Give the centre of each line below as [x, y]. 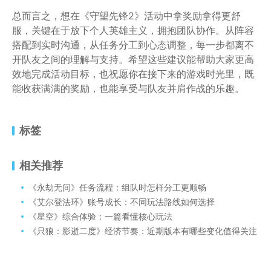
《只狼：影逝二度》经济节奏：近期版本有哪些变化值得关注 [143, 231]
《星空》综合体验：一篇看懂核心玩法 [100, 216]
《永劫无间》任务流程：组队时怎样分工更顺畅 [117, 187]
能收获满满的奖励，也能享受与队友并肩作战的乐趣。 [128, 88]
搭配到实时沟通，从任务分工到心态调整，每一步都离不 [133, 45]
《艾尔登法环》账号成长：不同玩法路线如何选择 [122, 202]
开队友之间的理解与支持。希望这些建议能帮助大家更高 [133, 59]
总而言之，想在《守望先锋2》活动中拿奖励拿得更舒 [126, 16]
